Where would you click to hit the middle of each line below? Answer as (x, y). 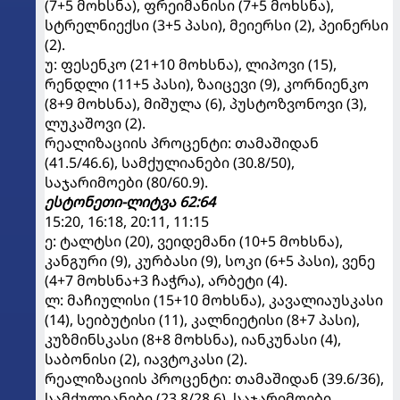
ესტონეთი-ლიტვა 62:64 (130, 201)
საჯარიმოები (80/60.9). (126, 182)
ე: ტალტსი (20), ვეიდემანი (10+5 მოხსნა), (194, 241)
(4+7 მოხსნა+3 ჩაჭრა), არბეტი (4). (166, 280)
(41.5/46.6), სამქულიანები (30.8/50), (170, 162)
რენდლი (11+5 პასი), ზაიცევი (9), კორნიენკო (207, 83)
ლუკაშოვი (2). (95, 123)
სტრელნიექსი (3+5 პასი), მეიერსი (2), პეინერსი (217, 25)
